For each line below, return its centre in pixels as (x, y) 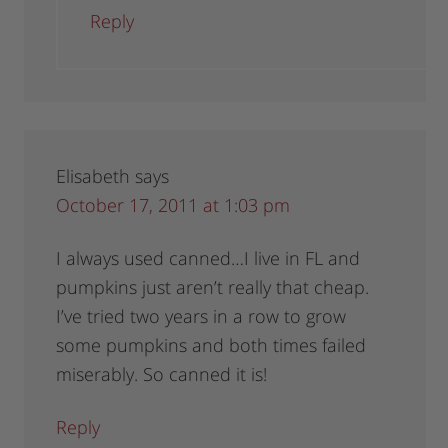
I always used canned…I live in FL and (208, 258)
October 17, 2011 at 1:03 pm (173, 205)
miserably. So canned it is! (162, 374)
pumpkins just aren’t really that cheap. (213, 287)
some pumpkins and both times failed (211, 345)
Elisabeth (93, 176)
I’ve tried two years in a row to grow (201, 316)
